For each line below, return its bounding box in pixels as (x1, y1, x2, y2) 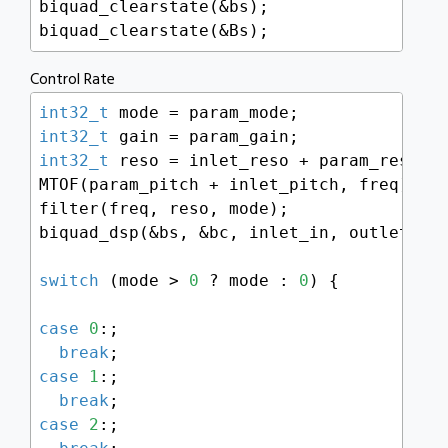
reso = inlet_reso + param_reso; (109, 151, 429, 171)
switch (39, 271, 99, 291)
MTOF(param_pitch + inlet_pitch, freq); (39, 175, 419, 195)
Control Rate (30, 67, 115, 94)
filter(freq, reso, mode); (39, 199, 289, 219)
